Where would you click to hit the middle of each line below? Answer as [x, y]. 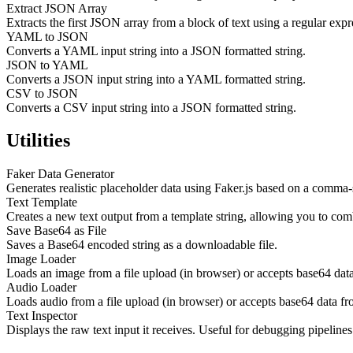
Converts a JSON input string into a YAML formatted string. [156, 79]
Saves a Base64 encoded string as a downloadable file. [142, 245]
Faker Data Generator [60, 174]
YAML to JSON [47, 36]
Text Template [42, 203]
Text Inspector [42, 316]
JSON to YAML [47, 65]
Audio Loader [41, 288]
